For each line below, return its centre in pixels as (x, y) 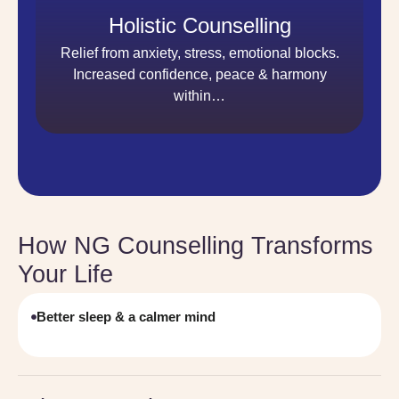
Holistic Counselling (199, 25)
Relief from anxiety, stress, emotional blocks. (199, 53)
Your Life (65, 274)
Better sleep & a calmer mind (126, 317)
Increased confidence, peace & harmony (199, 74)
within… (199, 96)
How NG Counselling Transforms (195, 246)
